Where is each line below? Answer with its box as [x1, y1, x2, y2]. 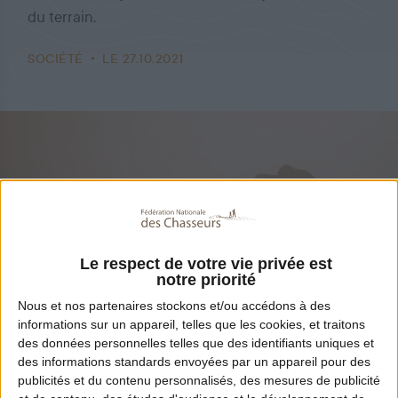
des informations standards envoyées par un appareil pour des [18, 354, 370, 369]
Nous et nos [18, 298, 89, 313]
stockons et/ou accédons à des [153, 298, 330, 313]
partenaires [89, 298, 153, 313]
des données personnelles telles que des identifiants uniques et [18, 335, 374, 350]
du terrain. [28, 9, 97, 26]
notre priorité [155, 270, 256, 289]
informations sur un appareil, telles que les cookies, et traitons [18, 316, 365, 331]
